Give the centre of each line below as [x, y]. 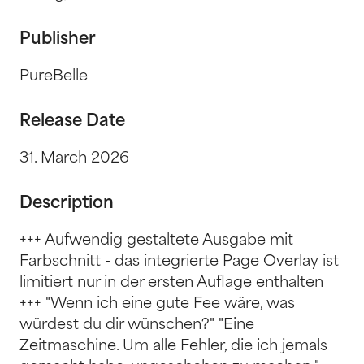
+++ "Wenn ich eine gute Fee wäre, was [157, 304]
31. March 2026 [74, 158]
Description [67, 204]
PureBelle [54, 76]
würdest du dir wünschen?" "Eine [137, 325]
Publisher [58, 39]
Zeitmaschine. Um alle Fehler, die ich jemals [173, 346]
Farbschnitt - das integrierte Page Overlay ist [179, 262]
